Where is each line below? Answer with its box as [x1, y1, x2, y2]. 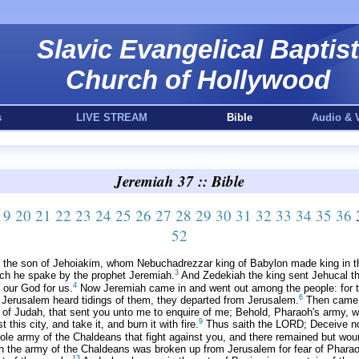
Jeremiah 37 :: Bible [115, 170, 244, 192]
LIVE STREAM [75, 111, 147, 123]
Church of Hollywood [65, 65, 330, 95]
